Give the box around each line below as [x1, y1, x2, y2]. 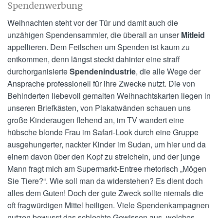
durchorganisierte [7, 66, 70, 77]
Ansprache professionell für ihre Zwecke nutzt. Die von [7, 78, 195, 90]
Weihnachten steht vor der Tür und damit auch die [7, 17, 178, 29]
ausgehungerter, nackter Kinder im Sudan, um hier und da [7, 139, 206, 150]
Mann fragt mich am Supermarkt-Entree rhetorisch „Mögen [7, 163, 206, 175]
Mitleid [181, 29, 205, 41]
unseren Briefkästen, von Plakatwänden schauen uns [7, 102, 191, 114]
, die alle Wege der [136, 66, 200, 77]
